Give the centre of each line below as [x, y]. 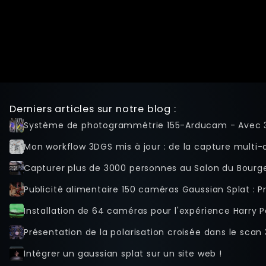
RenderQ [43, 54]
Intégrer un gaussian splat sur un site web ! [123, 253]
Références [49, 38]
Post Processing [58, 22]
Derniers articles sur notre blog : [93, 109]
